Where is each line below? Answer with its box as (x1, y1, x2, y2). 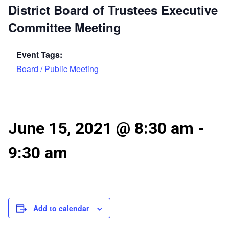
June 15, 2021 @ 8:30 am (8, 119, 194, 138)
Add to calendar (33, 203, 89, 213)
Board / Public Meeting (16, 63, 99, 75)
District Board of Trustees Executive (8, 1, 218, 18)
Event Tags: (16, 49, 62, 60)
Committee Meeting (8, 18, 121, 36)
